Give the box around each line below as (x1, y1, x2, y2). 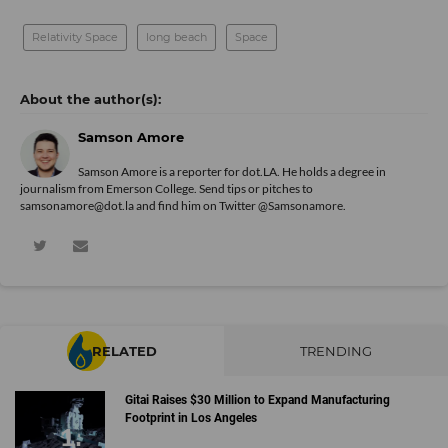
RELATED (92, 343, 157, 359)
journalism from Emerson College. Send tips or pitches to (20, 181, 313, 196)
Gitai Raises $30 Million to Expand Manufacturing (124, 393, 390, 407)
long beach (146, 30, 207, 44)
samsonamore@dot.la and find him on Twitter (20, 198, 258, 213)
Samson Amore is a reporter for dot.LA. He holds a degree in (78, 164, 386, 179)
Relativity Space (32, 30, 118, 44)
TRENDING (300, 343, 372, 359)
